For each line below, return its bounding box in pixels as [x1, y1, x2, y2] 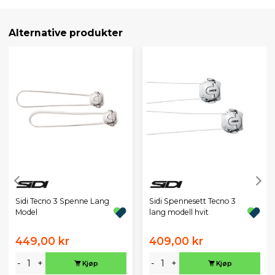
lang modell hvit [149, 207, 209, 217]
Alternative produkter [9, 27, 123, 39]
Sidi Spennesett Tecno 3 [149, 196, 236, 206]
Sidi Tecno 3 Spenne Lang [15, 196, 109, 206]
